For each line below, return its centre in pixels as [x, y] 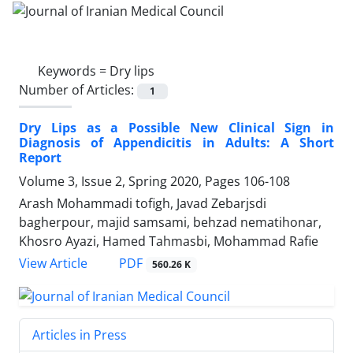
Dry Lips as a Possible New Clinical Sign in [176, 127]
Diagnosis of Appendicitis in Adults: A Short [176, 142]
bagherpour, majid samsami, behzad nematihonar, [170, 222]
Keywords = [74, 71]
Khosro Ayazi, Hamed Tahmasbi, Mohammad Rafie [169, 241]
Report [40, 157]
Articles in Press [80, 334]
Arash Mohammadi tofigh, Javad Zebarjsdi [143, 203]
